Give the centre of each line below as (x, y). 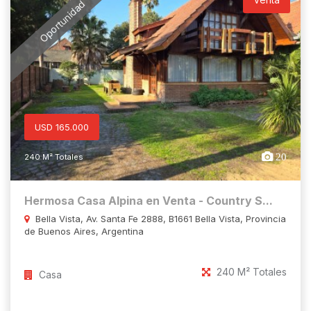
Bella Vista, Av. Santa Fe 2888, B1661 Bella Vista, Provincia (159, 218)
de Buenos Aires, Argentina (84, 231)
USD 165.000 (62, 127)
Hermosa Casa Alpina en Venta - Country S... (149, 200)
